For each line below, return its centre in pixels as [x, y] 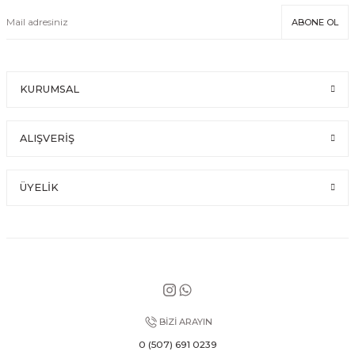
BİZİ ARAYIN [186, 322]
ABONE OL [315, 22]
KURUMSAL [50, 89]
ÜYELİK [39, 187]
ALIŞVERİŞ [47, 138]
